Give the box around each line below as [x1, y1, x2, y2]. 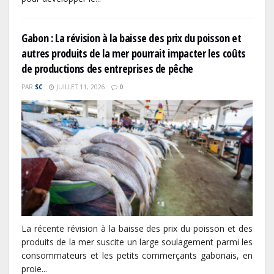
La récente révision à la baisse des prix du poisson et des [21, 223, 253, 235]
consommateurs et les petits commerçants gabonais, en [21, 250, 253, 262]
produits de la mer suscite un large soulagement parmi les [21, 236, 253, 248]
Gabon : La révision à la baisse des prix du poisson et [21, 31, 242, 46]
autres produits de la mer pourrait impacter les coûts [21, 46, 246, 61]
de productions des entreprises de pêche [21, 61, 193, 76]
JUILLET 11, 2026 [54, 83, 105, 92]
